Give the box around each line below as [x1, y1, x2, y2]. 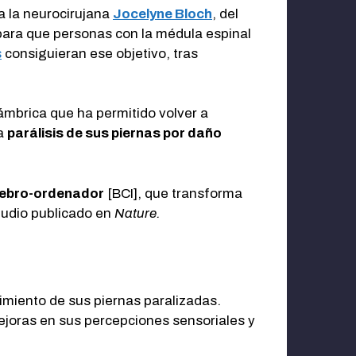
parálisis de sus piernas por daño [7, 126, 222, 141]
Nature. [114, 205, 161, 221]
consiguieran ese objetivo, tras [2, 45, 198, 61]
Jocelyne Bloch [113, 6, 212, 21]
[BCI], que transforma [104, 185, 242, 201]
